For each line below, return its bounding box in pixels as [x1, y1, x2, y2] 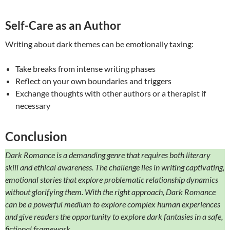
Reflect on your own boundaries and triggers [15, 76, 171, 86]
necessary [15, 101, 50, 111]
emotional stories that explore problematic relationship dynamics [5, 175, 218, 185]
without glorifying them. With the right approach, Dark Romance [5, 187, 216, 197]
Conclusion [5, 129, 67, 144]
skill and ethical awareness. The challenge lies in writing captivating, [5, 162, 224, 172]
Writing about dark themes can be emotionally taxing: [5, 39, 194, 49]
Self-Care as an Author [5, 18, 121, 33]
